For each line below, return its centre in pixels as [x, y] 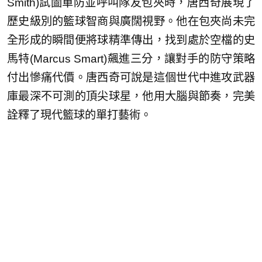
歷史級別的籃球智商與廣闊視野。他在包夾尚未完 [131, 21]
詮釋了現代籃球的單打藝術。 [79, 115]
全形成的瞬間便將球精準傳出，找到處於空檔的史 [131, 40]
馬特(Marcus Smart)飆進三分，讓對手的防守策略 [131, 58]
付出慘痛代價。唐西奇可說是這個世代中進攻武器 [131, 77]
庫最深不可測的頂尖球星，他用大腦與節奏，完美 [131, 96]
